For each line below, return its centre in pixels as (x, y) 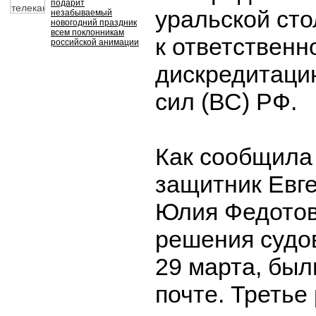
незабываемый (81, 13)
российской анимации (95, 42)
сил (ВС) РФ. (226, 102)
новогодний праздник (94, 23)
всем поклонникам (87, 32)
